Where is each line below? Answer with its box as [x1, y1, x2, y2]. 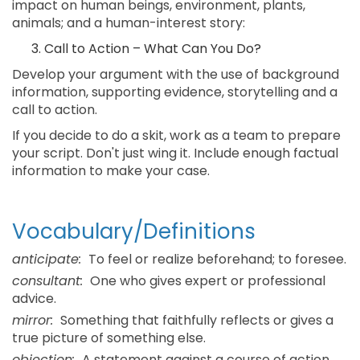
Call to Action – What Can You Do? [44, 39, 261, 58]
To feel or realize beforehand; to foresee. [85, 250, 346, 268]
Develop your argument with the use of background [12, 65, 339, 84]
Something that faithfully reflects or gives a [57, 311, 333, 329]
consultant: [12, 272, 83, 290]
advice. [12, 289, 56, 308]
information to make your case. [12, 162, 210, 180]
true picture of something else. [12, 329, 206, 347]
